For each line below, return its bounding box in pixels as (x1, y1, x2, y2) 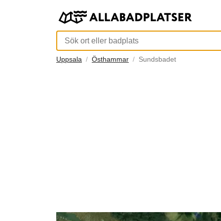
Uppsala (56, 55, 82, 64)
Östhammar (92, 55, 129, 64)
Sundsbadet (139, 55, 176, 64)
